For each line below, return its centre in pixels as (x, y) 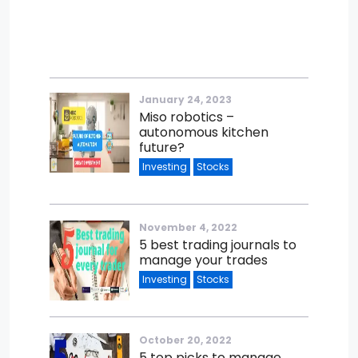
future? (162, 148)
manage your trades (203, 261)
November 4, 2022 (188, 228)
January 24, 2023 (185, 100)
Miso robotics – (187, 117)
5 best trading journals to (218, 245)
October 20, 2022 (185, 340)
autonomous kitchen (204, 133)
